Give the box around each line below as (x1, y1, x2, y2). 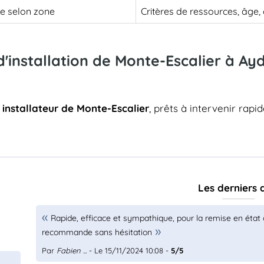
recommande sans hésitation (42, 227, 153, 237)
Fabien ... (57, 246, 87, 255)
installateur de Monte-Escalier (2, 102, 149, 114)
